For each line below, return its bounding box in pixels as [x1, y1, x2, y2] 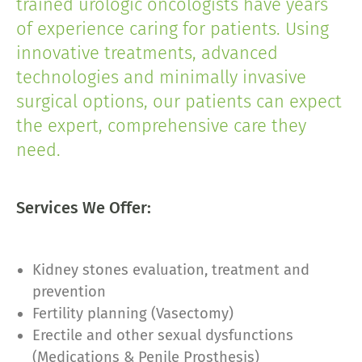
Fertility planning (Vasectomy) [32, 304, 234, 322]
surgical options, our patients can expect [16, 90, 342, 112]
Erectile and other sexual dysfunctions [32, 326, 293, 344]
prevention [32, 282, 106, 301]
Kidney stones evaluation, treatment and [32, 260, 309, 279]
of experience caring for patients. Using [16, 17, 329, 40]
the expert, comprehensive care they [16, 114, 306, 137]
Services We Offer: [16, 197, 151, 217]
